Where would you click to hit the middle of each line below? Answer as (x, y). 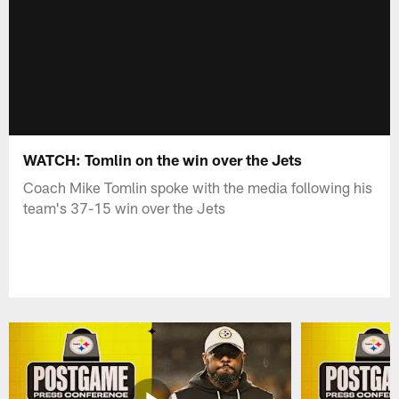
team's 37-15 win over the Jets (125, 207)
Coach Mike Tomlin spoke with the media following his (198, 187)
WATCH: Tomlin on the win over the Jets (163, 159)
